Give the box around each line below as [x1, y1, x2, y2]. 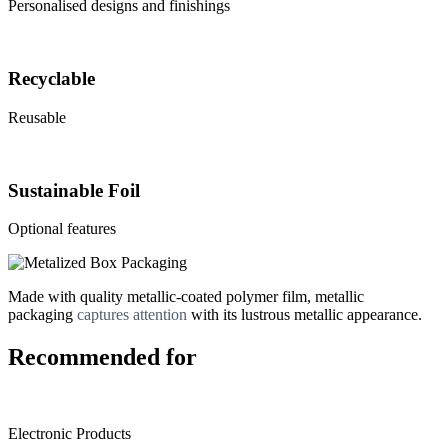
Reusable [8, 108, 66, 126]
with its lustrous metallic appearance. [187, 306, 422, 324]
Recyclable [8, 68, 95, 90]
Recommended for [8, 344, 197, 371]
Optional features [8, 220, 116, 238]
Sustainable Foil [8, 179, 140, 201]
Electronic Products [8, 425, 131, 443]
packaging [8, 306, 77, 324]
